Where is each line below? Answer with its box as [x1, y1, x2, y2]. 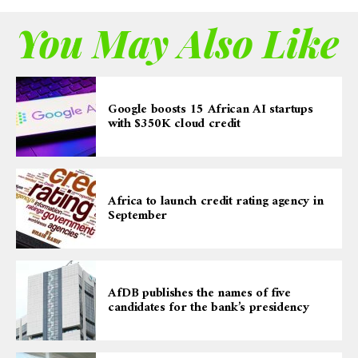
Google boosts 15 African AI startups [108, 97, 313, 121]
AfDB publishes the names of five [108, 281, 291, 304]
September [108, 204, 168, 227]
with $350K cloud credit [108, 112, 245, 135]
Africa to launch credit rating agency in [108, 189, 324, 213]
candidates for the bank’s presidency [108, 296, 309, 319]
